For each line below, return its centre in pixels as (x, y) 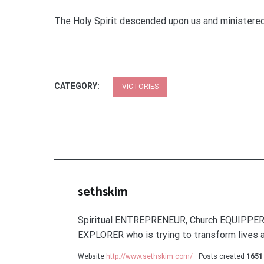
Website (91, 256)
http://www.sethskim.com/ (149, 256)
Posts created (222, 256)
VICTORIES (140, 87)
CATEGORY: (78, 86)
